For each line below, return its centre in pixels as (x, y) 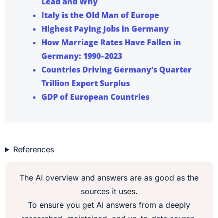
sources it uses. (109, 191)
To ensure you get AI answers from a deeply (109, 205)
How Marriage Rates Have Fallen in (111, 42)
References (33, 149)
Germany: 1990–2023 (82, 56)
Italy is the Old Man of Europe (100, 15)
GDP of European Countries (95, 97)
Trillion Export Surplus (86, 83)
